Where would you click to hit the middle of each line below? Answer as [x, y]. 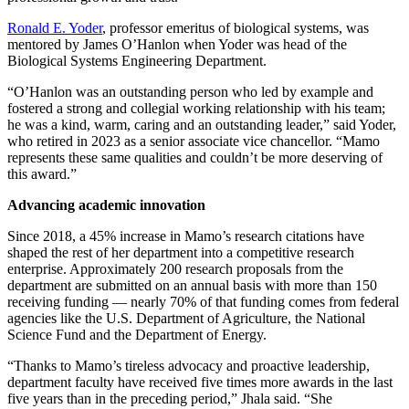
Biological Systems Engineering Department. [139, 60]
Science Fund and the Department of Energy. [137, 334]
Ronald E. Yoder [55, 27]
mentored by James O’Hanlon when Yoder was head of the [177, 44]
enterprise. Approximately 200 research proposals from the [175, 268]
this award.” [42, 173]
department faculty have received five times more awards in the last [200, 382]
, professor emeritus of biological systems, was [236, 27]
